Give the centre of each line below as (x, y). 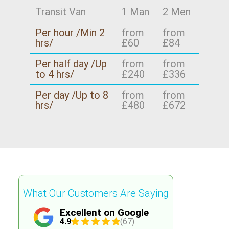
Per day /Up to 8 (72, 95)
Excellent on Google (104, 212)
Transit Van (60, 12)
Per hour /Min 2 (70, 33)
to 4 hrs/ (54, 74)
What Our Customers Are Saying (96, 193)
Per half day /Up (71, 64)
